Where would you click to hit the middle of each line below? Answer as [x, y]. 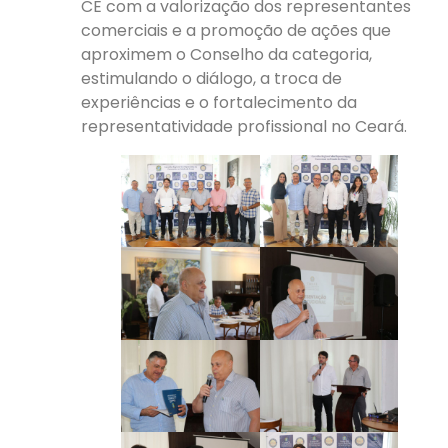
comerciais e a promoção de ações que [236, 30]
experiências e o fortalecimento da [219, 102]
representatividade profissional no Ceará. [244, 126]
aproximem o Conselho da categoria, [227, 54]
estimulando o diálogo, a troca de [212, 78]
